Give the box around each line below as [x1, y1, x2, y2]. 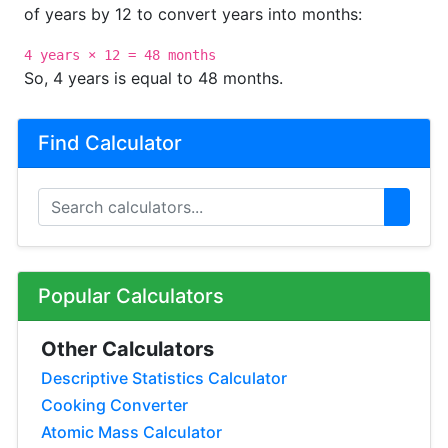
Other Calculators [41, 337, 214, 361]
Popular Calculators [38, 284, 224, 308]
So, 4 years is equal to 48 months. [24, 68, 283, 88]
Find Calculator [38, 131, 182, 155]
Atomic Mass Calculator [41, 422, 222, 442]
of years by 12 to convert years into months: [24, 4, 362, 24]
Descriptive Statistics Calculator [41, 368, 287, 388]
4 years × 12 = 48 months [24, 47, 216, 63]
